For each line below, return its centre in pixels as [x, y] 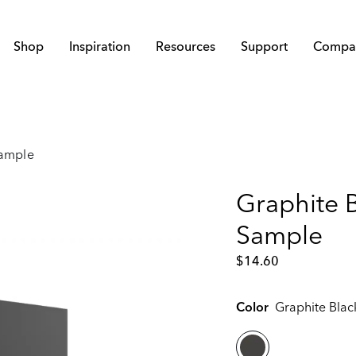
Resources [186, 48]
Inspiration [100, 48]
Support [264, 48]
